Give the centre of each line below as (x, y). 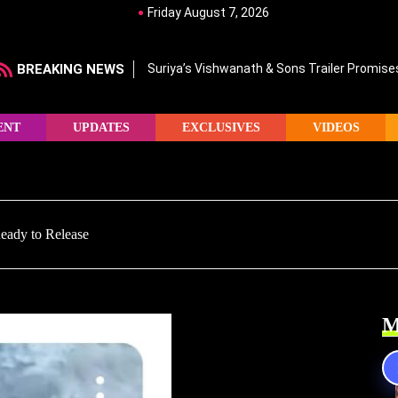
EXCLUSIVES (221, 127)
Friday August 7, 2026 (208, 12)
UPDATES (101, 127)
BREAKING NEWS (71, 69)
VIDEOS (336, 127)
